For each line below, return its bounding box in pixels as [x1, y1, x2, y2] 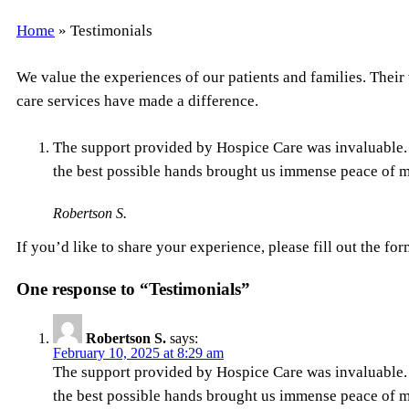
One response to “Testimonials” [16, 279, 250, 299]
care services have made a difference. [16, 92, 258, 110]
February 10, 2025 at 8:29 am [53, 344, 224, 361]
